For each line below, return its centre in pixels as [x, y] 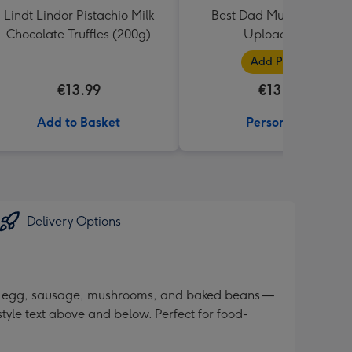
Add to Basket [79, 122]
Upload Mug [280, 34]
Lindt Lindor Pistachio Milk [79, 15]
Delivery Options [74, 221]
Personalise [280, 122]
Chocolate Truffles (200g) [79, 34]
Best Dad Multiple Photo [280, 15]
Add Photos [280, 62]
